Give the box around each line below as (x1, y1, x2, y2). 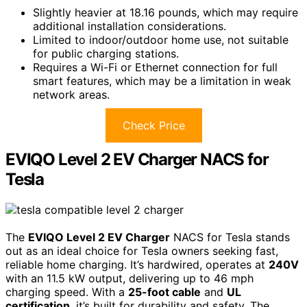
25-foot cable (128, 284, 201, 299)
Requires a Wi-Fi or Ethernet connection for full (33, 60, 278, 74)
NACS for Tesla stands (170, 230, 290, 244)
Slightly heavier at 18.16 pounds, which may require (33, 5, 298, 19)
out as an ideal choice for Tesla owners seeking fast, (5, 243, 278, 258)
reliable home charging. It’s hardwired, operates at (5, 257, 269, 271)
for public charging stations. (33, 46, 179, 60)
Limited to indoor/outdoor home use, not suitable (33, 32, 288, 47)
